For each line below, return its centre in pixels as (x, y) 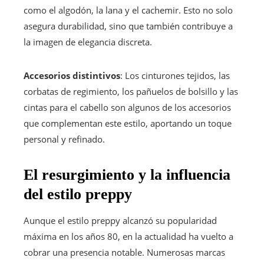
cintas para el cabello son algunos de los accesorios (127, 107)
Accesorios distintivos (72, 75)
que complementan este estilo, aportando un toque (128, 123)
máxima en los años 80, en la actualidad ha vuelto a (128, 236)
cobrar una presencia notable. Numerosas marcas (124, 252)
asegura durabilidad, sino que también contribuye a (128, 26)
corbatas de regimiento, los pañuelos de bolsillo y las (131, 91)
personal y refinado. (64, 139)
